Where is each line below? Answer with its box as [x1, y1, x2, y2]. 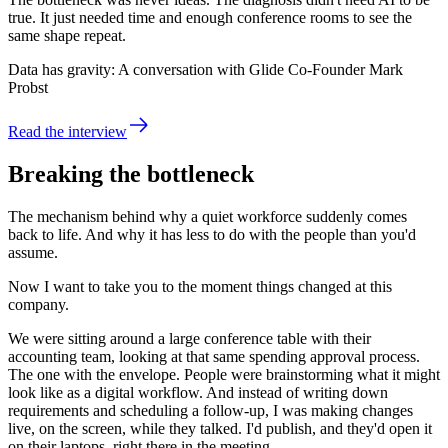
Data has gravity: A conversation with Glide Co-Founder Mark [8, 60, 403, 78]
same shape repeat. [8, 26, 126, 44]
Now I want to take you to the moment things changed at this [8, 277, 392, 295]
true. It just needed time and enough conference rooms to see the [8, 8, 412, 26]
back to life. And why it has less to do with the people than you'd [8, 225, 416, 243]
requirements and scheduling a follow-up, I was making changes [8, 401, 413, 419]
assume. [8, 243, 58, 261]
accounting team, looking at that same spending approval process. [8, 347, 420, 365]
